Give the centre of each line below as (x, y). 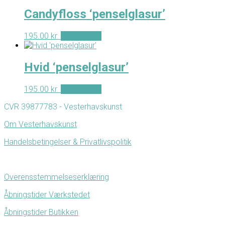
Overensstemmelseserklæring (57, 177)
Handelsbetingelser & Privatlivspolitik (68, 142)
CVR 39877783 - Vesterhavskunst (65, 106)
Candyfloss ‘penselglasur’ (95, 14)
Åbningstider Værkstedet (47, 194)
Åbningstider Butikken (41, 212)
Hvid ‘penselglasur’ (76, 68)
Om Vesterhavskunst (40, 124)
